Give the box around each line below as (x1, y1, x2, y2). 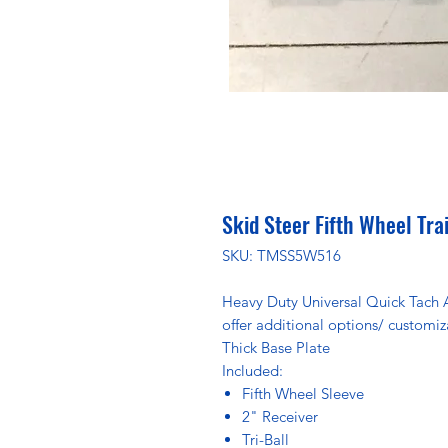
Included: (222, 360, 283, 380)
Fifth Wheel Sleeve (242, 383, 364, 403)
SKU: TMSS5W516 (222, 245, 341, 265)
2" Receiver (242, 406, 318, 426)
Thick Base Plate (222, 337, 330, 357)
